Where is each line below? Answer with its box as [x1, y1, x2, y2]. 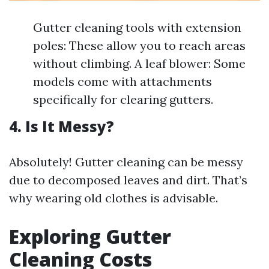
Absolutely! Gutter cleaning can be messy [9, 154, 243, 169]
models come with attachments [33, 74, 212, 89]
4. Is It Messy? [9, 116, 114, 136]
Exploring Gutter [9, 223, 171, 249]
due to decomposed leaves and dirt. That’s [9, 172, 247, 187]
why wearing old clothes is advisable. [9, 190, 218, 205]
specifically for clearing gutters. [33, 92, 213, 107]
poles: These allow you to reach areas [33, 38, 246, 53]
